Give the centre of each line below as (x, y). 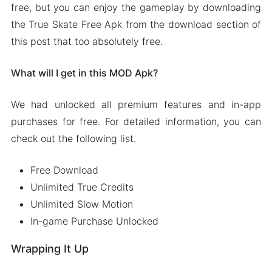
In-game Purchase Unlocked (94, 221)
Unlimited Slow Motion (81, 204)
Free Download (64, 170)
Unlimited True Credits (82, 187)
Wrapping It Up (49, 248)
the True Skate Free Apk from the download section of (136, 24)
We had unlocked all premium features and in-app (136, 104)
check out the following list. (73, 138)
